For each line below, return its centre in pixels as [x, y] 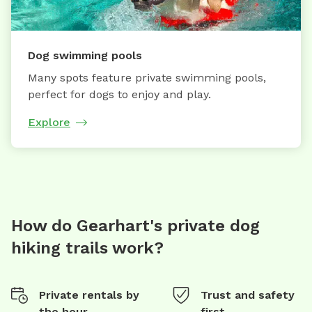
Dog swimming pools [85, 55]
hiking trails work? [87, 248]
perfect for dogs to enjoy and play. [119, 94]
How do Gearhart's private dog [135, 225]
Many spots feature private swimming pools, [147, 77]
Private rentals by [89, 295]
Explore [49, 122]
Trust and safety [248, 295]
